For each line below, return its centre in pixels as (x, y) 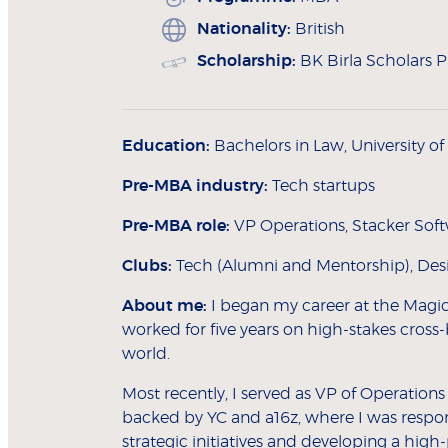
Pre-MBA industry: (197, 186)
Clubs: (149, 266)
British (320, 29)
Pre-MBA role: (176, 226)
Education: (166, 146)
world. (146, 354)
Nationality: (244, 29)
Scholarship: (246, 61)
